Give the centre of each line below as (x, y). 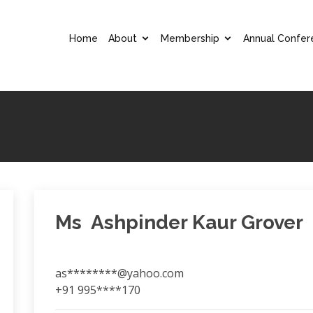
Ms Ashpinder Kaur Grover (179, 223)
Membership (190, 38)
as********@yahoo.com (119, 273)
